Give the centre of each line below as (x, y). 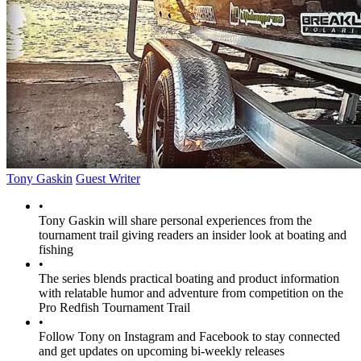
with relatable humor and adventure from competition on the (191, 293)
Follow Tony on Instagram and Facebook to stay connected (189, 337)
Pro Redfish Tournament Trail (114, 308)
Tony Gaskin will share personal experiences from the (175, 221)
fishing (56, 250)
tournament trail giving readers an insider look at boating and (193, 235)
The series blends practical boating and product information (189, 279)
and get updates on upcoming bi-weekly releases (162, 351)
